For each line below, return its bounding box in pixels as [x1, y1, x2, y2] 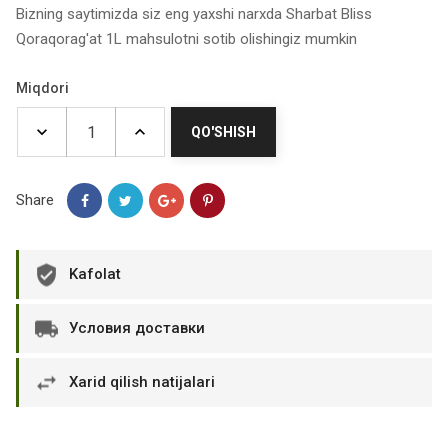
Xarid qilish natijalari [69, 373, 215, 391]
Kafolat [69, 265, 121, 283]
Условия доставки [69, 319, 205, 337]
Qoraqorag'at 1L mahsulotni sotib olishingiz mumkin [16, 30, 357, 48]
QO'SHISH [191, 124, 256, 140]
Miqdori [16, 80, 69, 96]
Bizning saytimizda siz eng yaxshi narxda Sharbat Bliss [16, 5, 372, 23]
